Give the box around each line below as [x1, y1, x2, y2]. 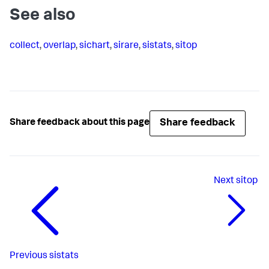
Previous [10, 251, 47, 261]
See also [10, 7, 76, 25]
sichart [79, 41, 110, 51]
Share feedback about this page [10, 118, 150, 128]
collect [10, 41, 40, 51]
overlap [43, 41, 76, 51]
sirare [113, 41, 139, 51]
